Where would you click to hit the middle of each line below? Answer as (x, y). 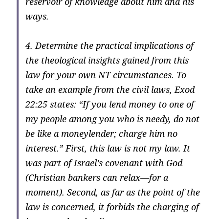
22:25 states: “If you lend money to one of (110, 104)
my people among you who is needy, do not (113, 119)
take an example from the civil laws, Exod (110, 90)
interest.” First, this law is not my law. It (108, 148)
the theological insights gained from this (107, 60)
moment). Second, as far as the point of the (113, 192)
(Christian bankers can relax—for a (97, 178)
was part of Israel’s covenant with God (104, 163)
